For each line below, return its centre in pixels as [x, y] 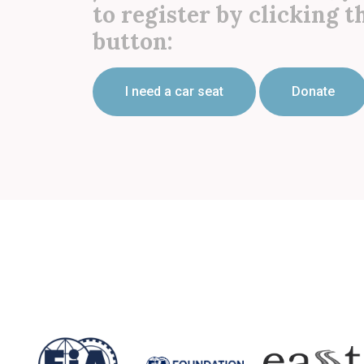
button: [133, 41]
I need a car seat [174, 91]
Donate [313, 91]
